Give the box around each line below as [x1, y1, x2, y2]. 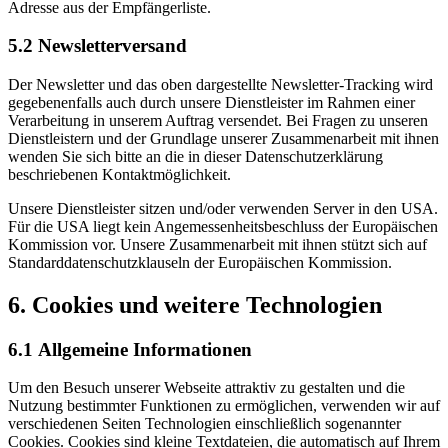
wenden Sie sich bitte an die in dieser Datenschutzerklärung [8, 147, 383, 165]
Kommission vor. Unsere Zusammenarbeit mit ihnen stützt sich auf [8, 235, 427, 253]
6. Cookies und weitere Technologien [8, 291, 382, 318]
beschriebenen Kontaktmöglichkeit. [8, 165, 231, 183]
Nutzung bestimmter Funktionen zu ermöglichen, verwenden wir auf [8, 397, 440, 415]
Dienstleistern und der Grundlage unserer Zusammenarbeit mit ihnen [8, 129, 439, 147]
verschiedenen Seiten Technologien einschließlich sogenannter [8, 415, 401, 433]
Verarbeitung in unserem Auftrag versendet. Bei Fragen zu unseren [8, 111, 428, 129]
